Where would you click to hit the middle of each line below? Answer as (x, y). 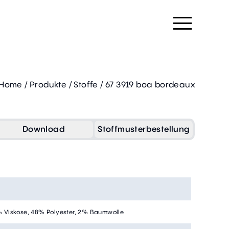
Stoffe (86, 84)
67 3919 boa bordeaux (150, 84)
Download (44, 129)
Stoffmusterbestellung (144, 129)
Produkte (48, 84)
